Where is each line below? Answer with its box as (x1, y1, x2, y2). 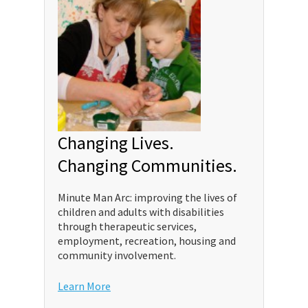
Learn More (58, 279, 111, 294)
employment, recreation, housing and (58, 234, 236, 248)
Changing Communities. (58, 154, 237, 177)
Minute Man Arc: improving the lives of (58, 190, 237, 205)
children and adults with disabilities (58, 205, 224, 219)
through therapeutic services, (58, 219, 197, 234)
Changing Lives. (58, 131, 174, 155)
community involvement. (58, 248, 176, 263)
